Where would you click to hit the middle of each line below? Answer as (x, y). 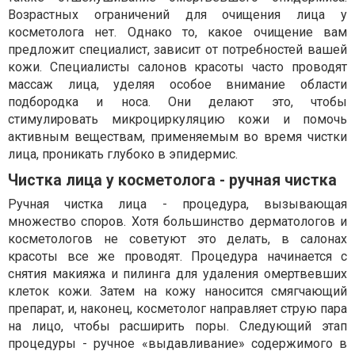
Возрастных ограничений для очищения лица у (177, 14)
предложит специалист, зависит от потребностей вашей (177, 49)
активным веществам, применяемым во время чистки (177, 136)
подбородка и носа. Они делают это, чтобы (177, 101)
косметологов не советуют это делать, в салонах (177, 239)
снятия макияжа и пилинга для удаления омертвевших (177, 273)
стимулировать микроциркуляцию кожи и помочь (177, 119)
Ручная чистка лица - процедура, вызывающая (177, 204)
